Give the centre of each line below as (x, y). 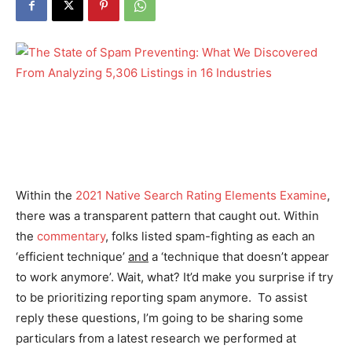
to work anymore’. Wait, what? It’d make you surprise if (167, 277)
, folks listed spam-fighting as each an (210, 236)
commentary (71, 236)
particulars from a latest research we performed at (156, 338)
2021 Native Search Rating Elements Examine (201, 195)
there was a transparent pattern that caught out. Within (167, 216)
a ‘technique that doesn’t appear (239, 257)
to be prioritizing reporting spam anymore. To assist (161, 297)
